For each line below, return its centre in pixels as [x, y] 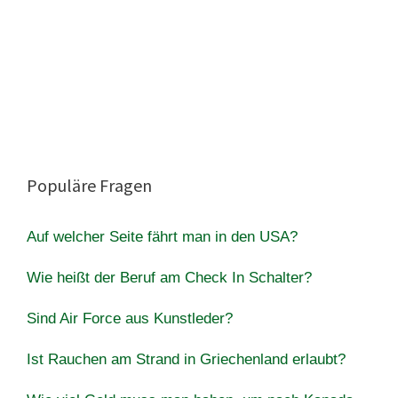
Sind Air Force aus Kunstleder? [130, 318]
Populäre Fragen [89, 185]
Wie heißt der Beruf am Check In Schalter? [169, 277]
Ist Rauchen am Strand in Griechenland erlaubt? [186, 359]
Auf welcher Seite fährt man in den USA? [162, 236]
